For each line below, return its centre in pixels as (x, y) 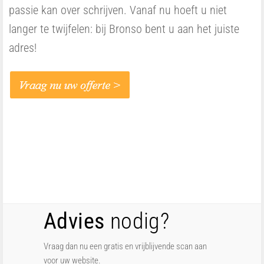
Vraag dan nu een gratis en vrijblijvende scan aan (125, 246)
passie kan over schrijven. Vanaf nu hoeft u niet (118, 10)
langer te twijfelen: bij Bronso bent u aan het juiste (124, 29)
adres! (23, 48)
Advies (74, 221)
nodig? (137, 221)
